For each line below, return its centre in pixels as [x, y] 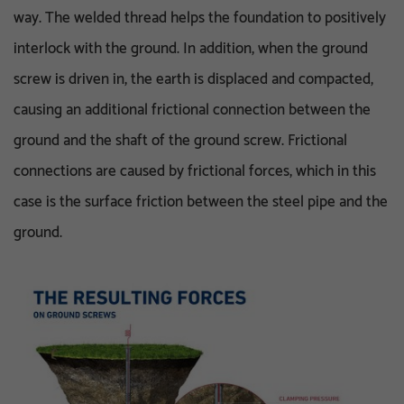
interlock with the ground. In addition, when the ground [191, 48]
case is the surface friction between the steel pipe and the [201, 202]
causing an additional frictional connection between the [192, 110]
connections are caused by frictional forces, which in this [195, 171]
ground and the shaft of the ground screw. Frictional [180, 140]
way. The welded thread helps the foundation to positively [200, 18]
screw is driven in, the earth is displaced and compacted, [193, 79]
